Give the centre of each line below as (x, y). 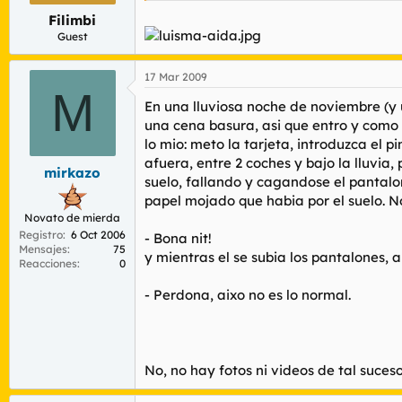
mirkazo (72, 172)
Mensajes (43, 249)
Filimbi (72, 21)
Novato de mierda (72, 217)
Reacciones (48, 263)
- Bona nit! (178, 239)
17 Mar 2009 (176, 77)
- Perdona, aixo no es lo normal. (248, 295)
